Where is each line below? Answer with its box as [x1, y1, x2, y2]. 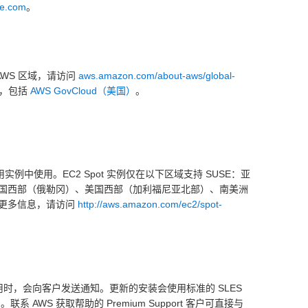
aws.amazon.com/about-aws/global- [78, 69, 235, 81]
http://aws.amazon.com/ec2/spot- [78, 199, 222, 210]
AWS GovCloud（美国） [30, 85, 135, 96]
